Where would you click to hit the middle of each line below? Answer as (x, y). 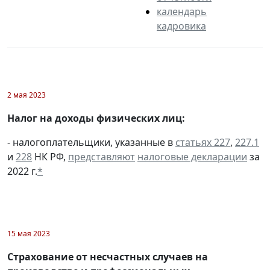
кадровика (181, 26)
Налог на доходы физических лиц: (96, 118)
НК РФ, (50, 156)
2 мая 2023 (27, 95)
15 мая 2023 (29, 233)
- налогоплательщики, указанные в (91, 142)
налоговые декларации (192, 156)
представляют (102, 156)
